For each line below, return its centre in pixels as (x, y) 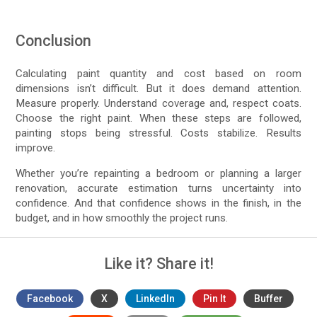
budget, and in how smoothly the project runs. (122, 218)
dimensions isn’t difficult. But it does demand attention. (158, 89)
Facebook (50, 298)
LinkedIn (155, 298)
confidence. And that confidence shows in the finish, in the (158, 203)
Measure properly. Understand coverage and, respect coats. (158, 104)
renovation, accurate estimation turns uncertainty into (158, 189)
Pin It (214, 298)
